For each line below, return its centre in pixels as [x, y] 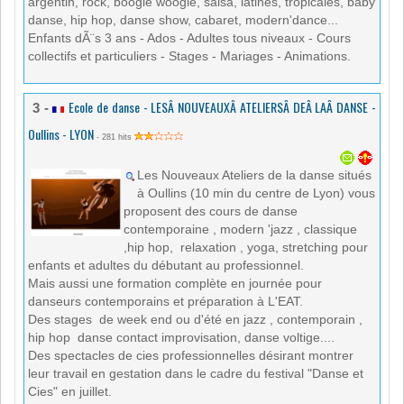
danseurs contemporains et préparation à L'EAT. [165, 302]
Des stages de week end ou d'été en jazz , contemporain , [195, 320]
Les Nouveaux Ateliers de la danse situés [254, 175]
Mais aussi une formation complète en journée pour [175, 284]
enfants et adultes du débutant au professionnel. [166, 266]
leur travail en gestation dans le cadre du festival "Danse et [196, 374]
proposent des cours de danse [211, 211]
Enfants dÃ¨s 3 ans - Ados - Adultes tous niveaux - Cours [189, 38]
